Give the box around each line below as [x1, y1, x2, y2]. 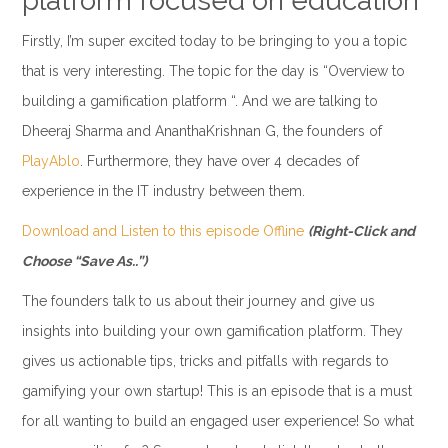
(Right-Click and [307, 222, 415, 239]
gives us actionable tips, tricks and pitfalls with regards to [21, 352, 389, 369]
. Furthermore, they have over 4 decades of [79, 152, 359, 169]
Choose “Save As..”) [21, 252, 147, 269]
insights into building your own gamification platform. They [21, 322, 403, 339]
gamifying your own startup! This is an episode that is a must [21, 382, 412, 399]
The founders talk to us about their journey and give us [21, 292, 375, 309]
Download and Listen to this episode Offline [21, 222, 308, 239]
